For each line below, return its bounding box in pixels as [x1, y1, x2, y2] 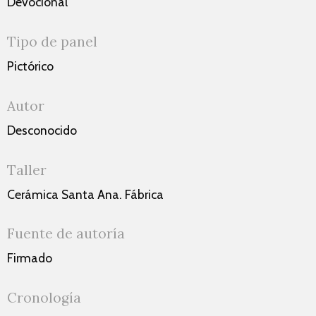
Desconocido [7, 122, 77, 138]
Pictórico [7, 59, 54, 74]
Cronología [7, 289, 81, 307]
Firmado [7, 250, 52, 266]
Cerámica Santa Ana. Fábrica [7, 186, 164, 202]
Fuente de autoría [7, 225, 125, 243]
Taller [7, 161, 47, 178]
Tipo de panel [7, 33, 97, 51]
